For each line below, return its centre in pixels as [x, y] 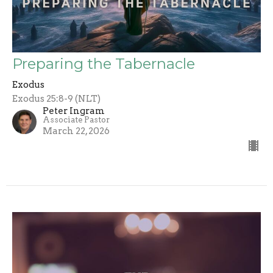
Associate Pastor [76, 119]
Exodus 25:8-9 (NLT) [56, 98]
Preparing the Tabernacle [104, 63]
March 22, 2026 [76, 131]
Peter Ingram [74, 111]
